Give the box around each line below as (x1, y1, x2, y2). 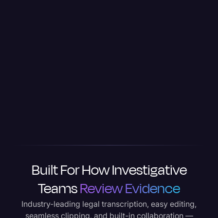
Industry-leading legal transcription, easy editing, (21, 199, 197, 209)
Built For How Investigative (31, 159, 187, 181)
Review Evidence (80, 178, 180, 199)
